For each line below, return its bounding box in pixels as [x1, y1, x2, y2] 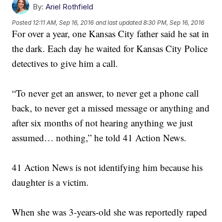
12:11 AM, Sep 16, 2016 [33, 18, 94, 26]
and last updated [96, 18, 142, 26]
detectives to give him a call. [12, 57, 121, 70]
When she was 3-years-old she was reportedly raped [12, 206, 208, 219]
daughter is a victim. [12, 176, 89, 189]
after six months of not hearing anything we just [12, 116, 193, 129]
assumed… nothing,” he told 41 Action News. [12, 131, 190, 144]
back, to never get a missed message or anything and [12, 102, 210, 114]
